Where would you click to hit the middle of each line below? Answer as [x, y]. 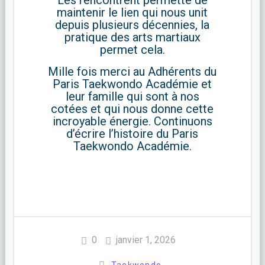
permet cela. [132, 50]
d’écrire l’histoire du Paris [132, 134]
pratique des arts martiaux [132, 38]
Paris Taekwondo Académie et [132, 84]
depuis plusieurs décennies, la [132, 25]
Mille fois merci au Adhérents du [132, 72]
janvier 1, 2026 [146, 240]
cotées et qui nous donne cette [132, 109]
